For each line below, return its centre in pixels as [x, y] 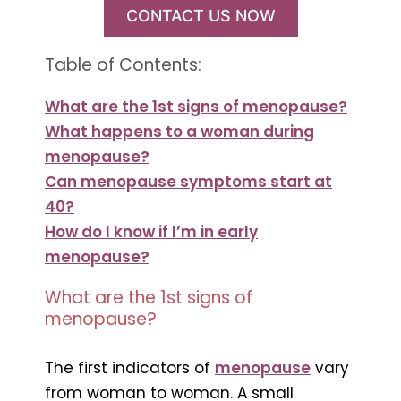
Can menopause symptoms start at [188, 181]
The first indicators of [130, 367]
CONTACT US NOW [200, 15]
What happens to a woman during [179, 131]
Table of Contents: [123, 64]
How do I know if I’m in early [151, 231]
